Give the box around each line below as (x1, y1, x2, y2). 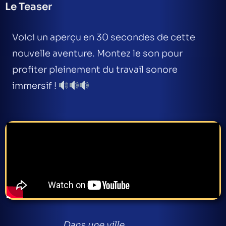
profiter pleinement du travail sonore (12, 64, 178, 75)
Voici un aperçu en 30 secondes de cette (12, 32, 195, 43)
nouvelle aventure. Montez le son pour (12, 48, 183, 59)
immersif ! (12, 80, 59, 91)
